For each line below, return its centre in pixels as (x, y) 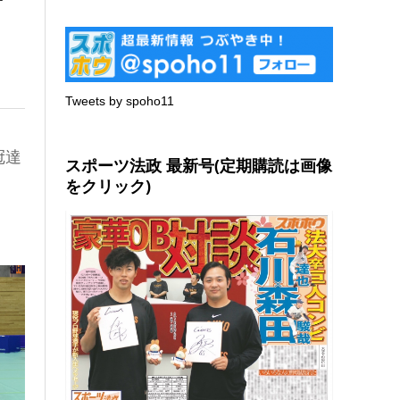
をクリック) (108, 186)
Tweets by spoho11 (120, 101)
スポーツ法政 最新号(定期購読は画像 (199, 165)
